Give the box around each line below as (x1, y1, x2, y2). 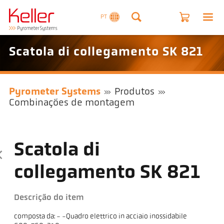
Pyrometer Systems (8, 87, 100, 97)
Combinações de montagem (8, 98, 134, 108)
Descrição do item (14, 193, 84, 202)
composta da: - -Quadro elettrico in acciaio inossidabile (14, 213, 187, 221)
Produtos (114, 87, 155, 97)
